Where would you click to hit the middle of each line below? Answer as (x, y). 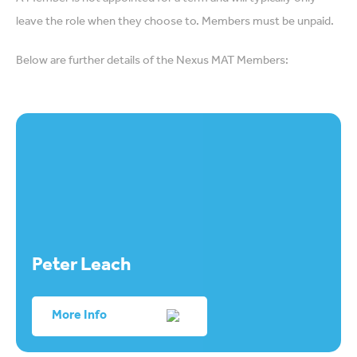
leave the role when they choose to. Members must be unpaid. (175, 23)
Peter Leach (82, 267)
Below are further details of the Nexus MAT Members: (152, 62)
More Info (79, 316)
